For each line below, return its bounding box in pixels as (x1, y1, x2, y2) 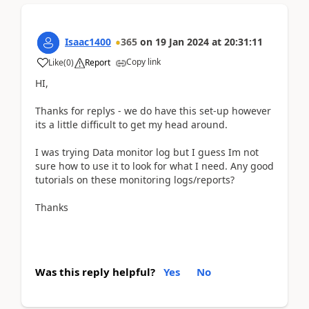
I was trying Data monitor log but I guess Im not (35, 145, 259, 159)
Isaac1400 (65, 34, 111, 48)
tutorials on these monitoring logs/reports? (35, 172, 235, 186)
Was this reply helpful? (35, 264, 155, 279)
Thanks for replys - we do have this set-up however (35, 103, 271, 117)
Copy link (126, 55, 161, 68)
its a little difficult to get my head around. (35, 117, 228, 131)
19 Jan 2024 (155, 34, 209, 48)
